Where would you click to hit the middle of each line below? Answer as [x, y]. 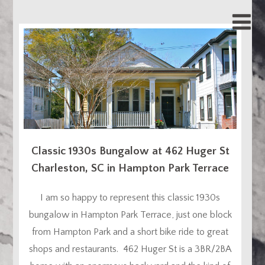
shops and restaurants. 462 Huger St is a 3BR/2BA [130, 249]
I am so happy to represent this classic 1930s [130, 198]
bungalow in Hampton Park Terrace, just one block [130, 215]
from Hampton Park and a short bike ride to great [130, 232]
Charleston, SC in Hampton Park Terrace [130, 169]
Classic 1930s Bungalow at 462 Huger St [130, 151]
